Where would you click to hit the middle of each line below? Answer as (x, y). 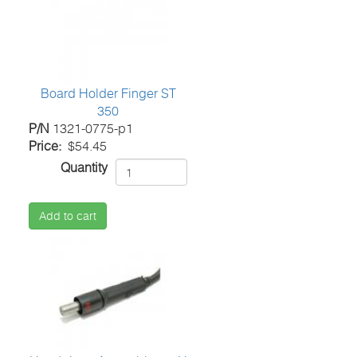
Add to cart (68, 216)
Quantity (84, 168)
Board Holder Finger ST (108, 94)
